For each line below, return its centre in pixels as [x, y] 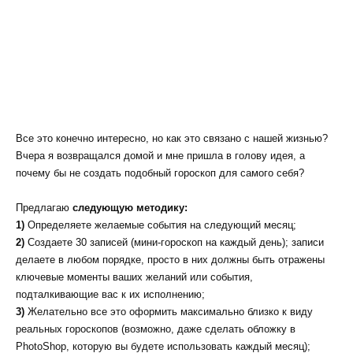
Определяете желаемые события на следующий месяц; [160, 225]
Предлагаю [44, 207]
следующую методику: [130, 207]
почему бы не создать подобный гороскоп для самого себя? [160, 173]
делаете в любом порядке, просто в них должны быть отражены [170, 259]
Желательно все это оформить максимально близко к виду [169, 311]
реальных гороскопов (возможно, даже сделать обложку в [156, 329]
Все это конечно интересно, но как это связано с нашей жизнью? [172, 138]
